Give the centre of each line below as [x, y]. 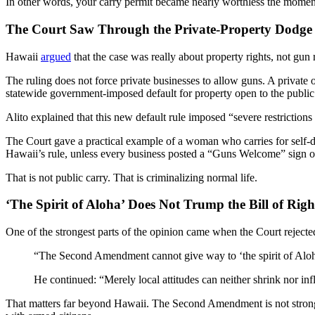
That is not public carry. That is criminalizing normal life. [131, 177]
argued [56, 56]
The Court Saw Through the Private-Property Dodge [159, 29]
